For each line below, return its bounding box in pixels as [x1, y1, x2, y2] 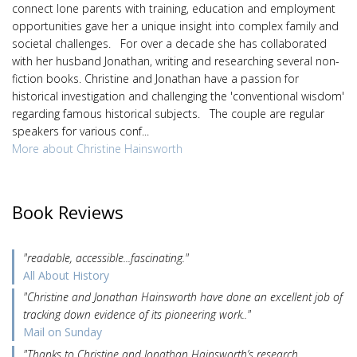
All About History [23, 267, 109, 283]
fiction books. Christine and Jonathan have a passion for [12, 70, 299, 86]
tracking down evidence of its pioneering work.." [23, 307, 251, 323]
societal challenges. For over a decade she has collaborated [12, 35, 327, 51]
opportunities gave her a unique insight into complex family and [12, 18, 339, 33]
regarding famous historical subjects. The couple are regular [12, 105, 324, 121]
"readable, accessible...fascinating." [23, 249, 189, 265]
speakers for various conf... [12, 123, 149, 139]
